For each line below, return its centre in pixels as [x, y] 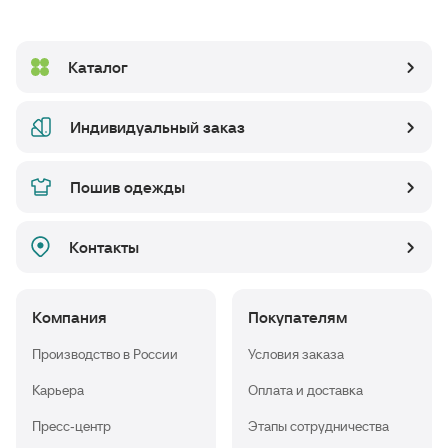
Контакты [104, 246]
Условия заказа [296, 353]
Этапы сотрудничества [318, 425]
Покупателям [297, 316]
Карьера [58, 389]
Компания [69, 316]
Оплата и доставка [305, 389]
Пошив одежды [127, 186]
